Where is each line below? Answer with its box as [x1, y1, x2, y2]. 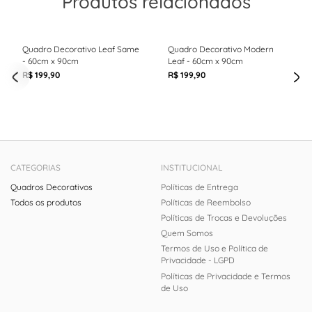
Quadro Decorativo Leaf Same [22, 43, 139, 54]
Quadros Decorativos [10, 181, 93, 192]
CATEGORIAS [10, 162, 61, 173]
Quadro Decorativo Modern [168, 43, 274, 54]
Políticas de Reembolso [160, 196, 251, 208]
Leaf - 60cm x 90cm [168, 55, 244, 66]
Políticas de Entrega [160, 181, 238, 192]
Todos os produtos [10, 196, 81, 208]
